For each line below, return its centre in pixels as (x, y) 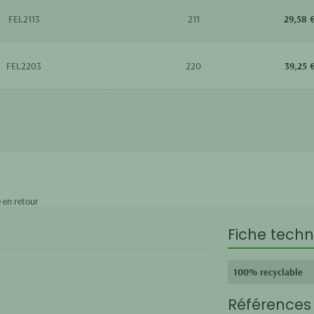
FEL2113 (24, 19)
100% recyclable (268, 272)
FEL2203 (24, 66)
